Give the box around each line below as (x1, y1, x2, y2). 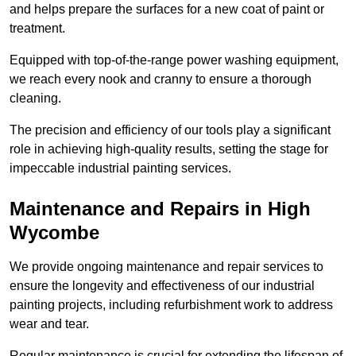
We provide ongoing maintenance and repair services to (10, 259, 323, 273)
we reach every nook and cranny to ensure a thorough (10, 72, 311, 86)
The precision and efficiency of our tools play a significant (10, 122, 331, 137)
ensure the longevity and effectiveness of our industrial (10, 278, 315, 292)
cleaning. (10, 91, 64, 105)
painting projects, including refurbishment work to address (10, 297, 333, 311)
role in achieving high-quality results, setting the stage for (10, 141, 328, 156)
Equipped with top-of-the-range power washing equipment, (10, 52, 339, 67)
